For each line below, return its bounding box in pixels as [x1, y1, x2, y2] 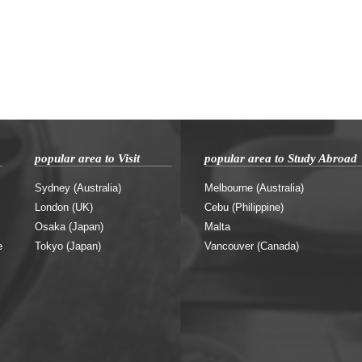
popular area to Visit [35, 152, 140, 165]
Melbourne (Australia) [204, 183, 304, 194]
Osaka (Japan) [35, 221, 103, 233]
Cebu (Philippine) [204, 202, 284, 213]
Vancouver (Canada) [204, 241, 299, 252]
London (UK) [35, 202, 93, 213]
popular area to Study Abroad [204, 152, 357, 165]
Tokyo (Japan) [35, 241, 101, 252]
